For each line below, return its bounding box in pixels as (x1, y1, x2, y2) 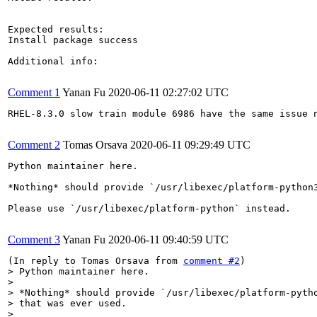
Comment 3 (8, 233, 60, 246)
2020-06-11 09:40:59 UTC (108, 233, 229, 246)
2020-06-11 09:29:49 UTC (130, 138, 250, 151)
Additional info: (8, 55, 98, 67)
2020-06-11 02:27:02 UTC (108, 86, 229, 98)
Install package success (8, 34, 138, 45)
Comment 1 (8, 86, 60, 98)
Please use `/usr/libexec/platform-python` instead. (8, 202, 291, 214)
